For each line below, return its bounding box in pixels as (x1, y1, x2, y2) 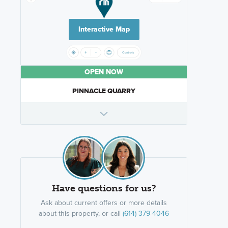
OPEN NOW (84, 67, 123, 78)
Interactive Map (78, 24, 130, 35)
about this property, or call (39, 208, 123, 219)
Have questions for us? (51, 183, 156, 194)
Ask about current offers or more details (41, 197, 167, 209)
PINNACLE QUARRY (72, 85, 135, 96)
